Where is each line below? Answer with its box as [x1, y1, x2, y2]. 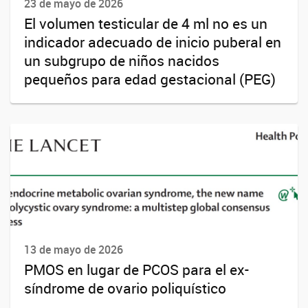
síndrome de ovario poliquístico [24, 278, 226, 298]
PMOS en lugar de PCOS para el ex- [24, 259, 249, 279]
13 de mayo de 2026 [24, 241, 123, 257]
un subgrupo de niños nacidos [24, 51, 219, 71]
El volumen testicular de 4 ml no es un [24, 14, 267, 34]
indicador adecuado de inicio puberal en [24, 32, 281, 52]
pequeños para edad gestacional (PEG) [24, 69, 276, 89]
